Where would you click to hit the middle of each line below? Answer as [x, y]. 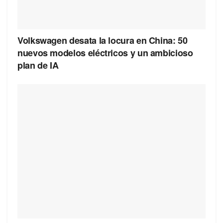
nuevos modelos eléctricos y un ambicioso [105, 53]
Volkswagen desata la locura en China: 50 [103, 41]
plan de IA [38, 65]
